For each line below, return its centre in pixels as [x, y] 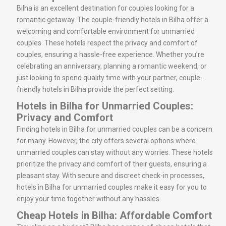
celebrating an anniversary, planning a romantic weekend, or [112, 66]
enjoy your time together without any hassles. [89, 199]
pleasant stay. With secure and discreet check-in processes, [110, 175]
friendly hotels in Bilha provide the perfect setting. [95, 89]
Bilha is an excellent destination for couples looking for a [105, 8]
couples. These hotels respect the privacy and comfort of [107, 43]
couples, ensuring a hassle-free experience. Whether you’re [110, 54]
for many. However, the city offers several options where [106, 140]
